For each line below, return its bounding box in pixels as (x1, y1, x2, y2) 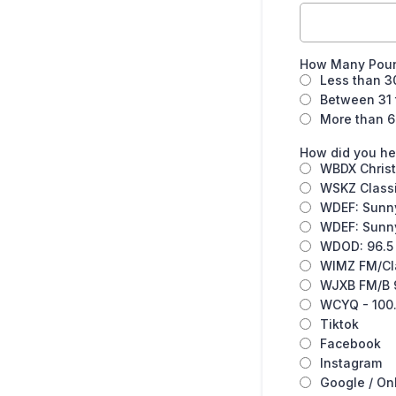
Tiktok (320, 316, 359, 331)
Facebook (320, 336, 381, 351)
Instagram (320, 355, 382, 370)
